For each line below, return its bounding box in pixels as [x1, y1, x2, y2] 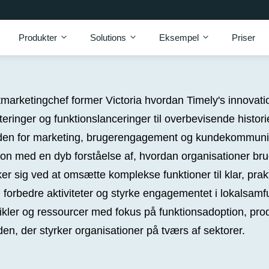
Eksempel [159, 32, 199, 43]
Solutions [90, 32, 126, 43]
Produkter [19, 32, 57, 43]
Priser [232, 32, 255, 43]
